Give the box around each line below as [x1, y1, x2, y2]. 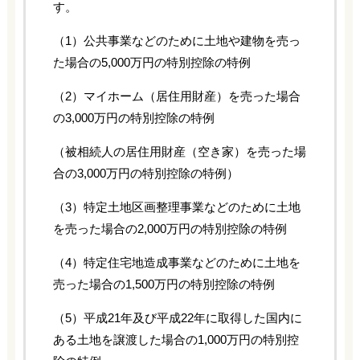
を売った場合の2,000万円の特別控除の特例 [52, 221, 287, 235]
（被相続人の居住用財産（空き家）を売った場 [52, 144, 306, 158]
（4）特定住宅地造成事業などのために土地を [52, 255, 301, 269]
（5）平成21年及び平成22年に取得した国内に [52, 310, 302, 325]
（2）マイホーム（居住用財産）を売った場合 [52, 88, 301, 103]
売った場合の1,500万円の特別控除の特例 [52, 276, 275, 291]
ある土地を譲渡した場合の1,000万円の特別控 [52, 332, 299, 346]
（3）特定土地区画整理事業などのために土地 [52, 199, 301, 214]
